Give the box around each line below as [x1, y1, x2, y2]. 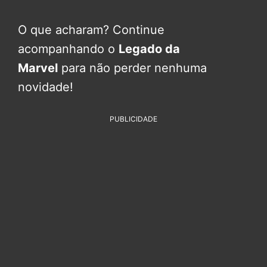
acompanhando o [18, 41, 119, 56]
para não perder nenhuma [58, 60, 207, 75]
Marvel [18, 60, 58, 75]
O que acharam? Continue [18, 22, 164, 37]
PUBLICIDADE [110, 114, 157, 123]
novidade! [18, 79, 73, 94]
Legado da [119, 41, 180, 56]
